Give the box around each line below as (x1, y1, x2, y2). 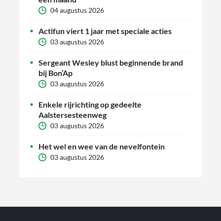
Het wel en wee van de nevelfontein (38, 142, 165, 151)
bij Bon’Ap (38, 68, 73, 78)
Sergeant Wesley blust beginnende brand (38, 58, 183, 68)
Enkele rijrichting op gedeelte (38, 100, 142, 110)
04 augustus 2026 (50, 6, 104, 15)
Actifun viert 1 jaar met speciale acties (38, 26, 172, 36)
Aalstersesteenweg (38, 110, 107, 120)
